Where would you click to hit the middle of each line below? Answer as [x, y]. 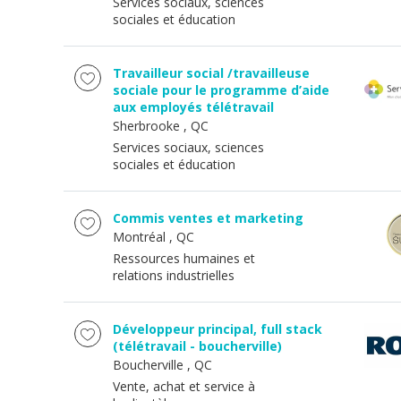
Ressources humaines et [184, 258]
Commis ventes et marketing [208, 218]
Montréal [139, 237]
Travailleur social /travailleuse [211, 73]
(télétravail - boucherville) [197, 346]
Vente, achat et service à [184, 386]
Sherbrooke [146, 126]
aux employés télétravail [193, 107]
